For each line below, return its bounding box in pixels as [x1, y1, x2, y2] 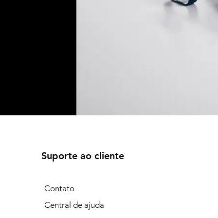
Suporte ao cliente [41, 150, 125, 162]
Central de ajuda [44, 200, 105, 210]
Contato [44, 183, 75, 193]
